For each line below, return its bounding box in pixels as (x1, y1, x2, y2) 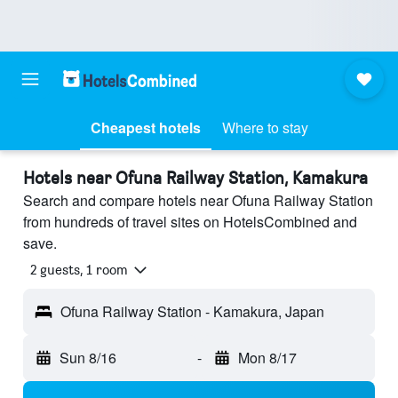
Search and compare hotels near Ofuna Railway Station (23, 190, 373, 211)
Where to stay (221, 117, 308, 138)
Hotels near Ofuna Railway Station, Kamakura (23, 167, 368, 188)
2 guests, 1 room (30, 261, 128, 279)
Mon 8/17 (237, 347, 297, 369)
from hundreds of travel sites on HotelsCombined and (23, 211, 357, 232)
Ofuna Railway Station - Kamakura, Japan (60, 301, 324, 322)
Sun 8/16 (60, 347, 116, 369)
